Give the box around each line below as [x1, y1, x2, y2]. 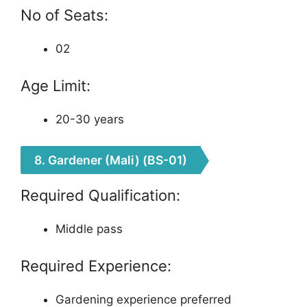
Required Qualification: [21, 186, 180, 204]
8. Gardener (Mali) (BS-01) [34, 152, 187, 167]
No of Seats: [21, 5, 108, 24]
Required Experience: [21, 257, 171, 275]
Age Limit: [21, 77, 90, 95]
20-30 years [56, 112, 124, 126]
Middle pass [56, 221, 123, 236]
